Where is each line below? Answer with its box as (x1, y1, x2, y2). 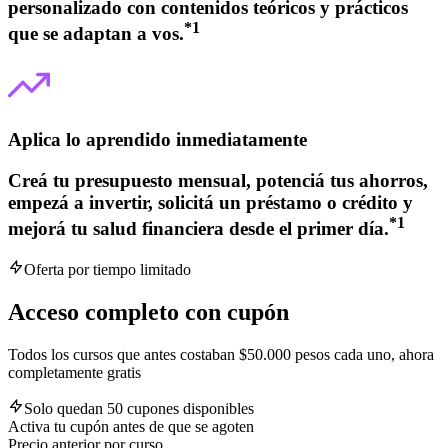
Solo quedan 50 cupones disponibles (24, 399, 254, 417)
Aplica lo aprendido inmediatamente (8, 129, 307, 151)
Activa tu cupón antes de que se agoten (8, 417, 254, 435)
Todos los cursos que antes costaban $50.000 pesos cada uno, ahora (8, 345, 434, 363)
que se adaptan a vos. (8, 23, 184, 45)
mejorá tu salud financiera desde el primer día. (8, 218, 389, 239)
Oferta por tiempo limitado (24, 260, 191, 278)
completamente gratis (8, 363, 141, 381)
